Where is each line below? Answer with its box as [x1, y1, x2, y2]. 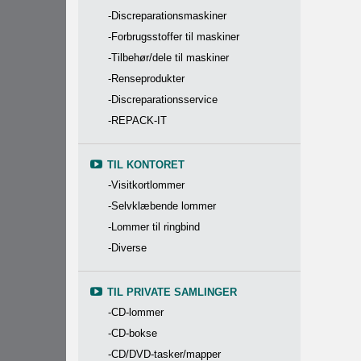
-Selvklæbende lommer [108, 200, 216, 212]
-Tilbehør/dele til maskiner [108, 52, 229, 64]
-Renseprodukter [108, 73, 185, 85]
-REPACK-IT [108, 114, 167, 127]
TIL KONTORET [107, 159, 185, 171]
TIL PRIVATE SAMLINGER [107, 286, 237, 298]
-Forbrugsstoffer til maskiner [108, 31, 239, 43]
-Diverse [108, 242, 147, 254]
